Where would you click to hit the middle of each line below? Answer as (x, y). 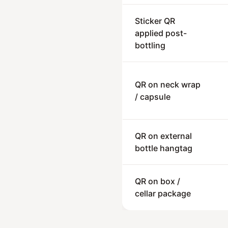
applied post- (161, 33)
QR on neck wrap (168, 84)
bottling (150, 45)
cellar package (163, 193)
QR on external (163, 136)
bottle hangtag (164, 148)
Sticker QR (155, 21)
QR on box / (158, 181)
